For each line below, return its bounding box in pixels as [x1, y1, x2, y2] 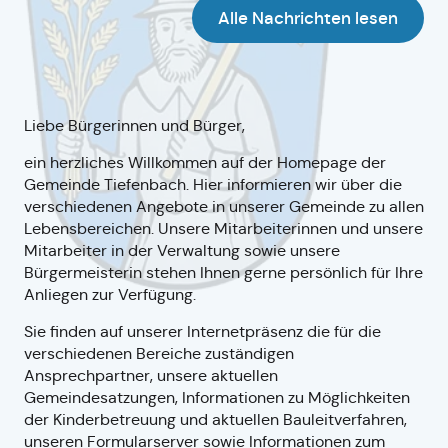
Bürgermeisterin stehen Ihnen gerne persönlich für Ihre [24, 263, 423, 282]
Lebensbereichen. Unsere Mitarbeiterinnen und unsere [24, 219, 423, 238]
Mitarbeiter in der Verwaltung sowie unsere [24, 241, 340, 260]
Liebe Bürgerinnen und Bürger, [24, 116, 245, 135]
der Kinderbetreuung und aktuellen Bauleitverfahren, [24, 410, 407, 429]
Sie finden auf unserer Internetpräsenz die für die [24, 322, 381, 341]
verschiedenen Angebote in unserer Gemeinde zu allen [24, 197, 424, 216]
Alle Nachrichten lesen [218, 7, 398, 29]
